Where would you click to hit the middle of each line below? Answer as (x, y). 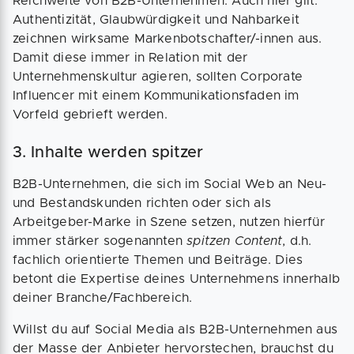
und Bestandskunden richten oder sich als (142, 203)
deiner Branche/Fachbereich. (105, 298)
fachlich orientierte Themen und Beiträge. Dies (158, 260)
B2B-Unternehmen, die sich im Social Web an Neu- (170, 185)
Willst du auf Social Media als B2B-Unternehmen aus (175, 330)
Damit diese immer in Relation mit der (130, 58)
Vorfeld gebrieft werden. (90, 115)
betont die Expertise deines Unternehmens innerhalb (177, 279)
